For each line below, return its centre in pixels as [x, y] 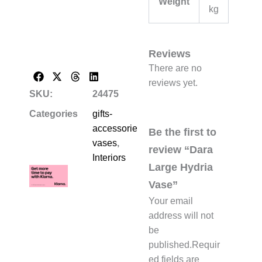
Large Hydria [181, 167]
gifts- [102, 113]
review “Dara [181, 150]
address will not [181, 216]
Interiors [109, 157]
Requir [206, 245]
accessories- [119, 128]
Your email [171, 201]
